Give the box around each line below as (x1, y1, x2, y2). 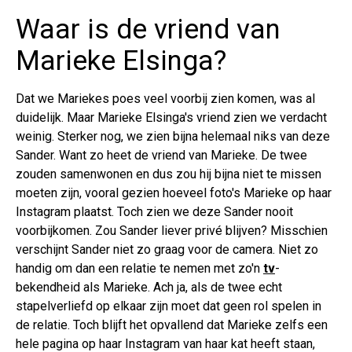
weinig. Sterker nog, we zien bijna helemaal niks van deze (16, 129, 330, 145)
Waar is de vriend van (16, 13, 280, 46)
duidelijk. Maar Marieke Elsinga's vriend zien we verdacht (16, 110, 327, 126)
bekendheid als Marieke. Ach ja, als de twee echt (16, 280, 282, 295)
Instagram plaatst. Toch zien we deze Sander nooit (16, 204, 293, 220)
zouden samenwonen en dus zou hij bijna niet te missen (16, 167, 321, 182)
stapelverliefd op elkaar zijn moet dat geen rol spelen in (16, 299, 321, 314)
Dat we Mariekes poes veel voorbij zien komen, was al (16, 91, 315, 107)
